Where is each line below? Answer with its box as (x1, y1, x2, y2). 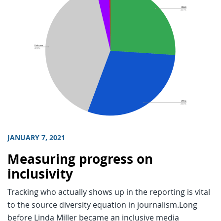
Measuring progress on (7, 150, 153, 168)
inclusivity (7, 165, 73, 183)
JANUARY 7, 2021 (7, 133, 65, 143)
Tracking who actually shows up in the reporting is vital (7, 186, 210, 198)
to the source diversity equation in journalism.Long (7, 199, 197, 211)
